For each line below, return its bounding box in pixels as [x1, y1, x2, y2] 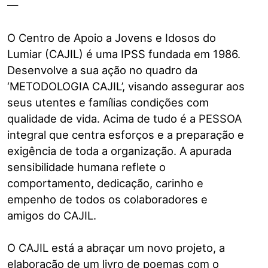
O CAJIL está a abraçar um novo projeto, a [7, 241, 225, 255]
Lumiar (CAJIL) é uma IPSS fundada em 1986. [7, 47, 240, 60]
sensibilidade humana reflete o [7, 160, 166, 173]
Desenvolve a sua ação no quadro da [7, 63, 197, 77]
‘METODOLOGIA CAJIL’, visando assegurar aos [7, 79, 245, 93]
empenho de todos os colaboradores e [7, 192, 208, 206]
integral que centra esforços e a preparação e [7, 127, 244, 141]
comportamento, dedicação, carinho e [7, 176, 203, 190]
